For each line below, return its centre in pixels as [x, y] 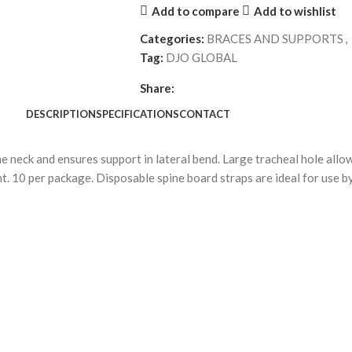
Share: [157, 88]
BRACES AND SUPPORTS [275, 38]
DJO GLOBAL [201, 57]
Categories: [172, 38]
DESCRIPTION [61, 114]
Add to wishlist [295, 11]
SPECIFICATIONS [137, 114]
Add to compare [195, 11]
